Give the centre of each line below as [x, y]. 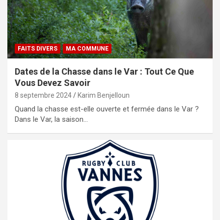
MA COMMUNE [87, 49]
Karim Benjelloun [104, 96]
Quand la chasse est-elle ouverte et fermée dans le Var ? [107, 109]
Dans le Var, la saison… [51, 120]
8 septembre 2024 [43, 96]
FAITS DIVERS [38, 49]
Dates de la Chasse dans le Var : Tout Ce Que [104, 72]
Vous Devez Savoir [53, 83]
